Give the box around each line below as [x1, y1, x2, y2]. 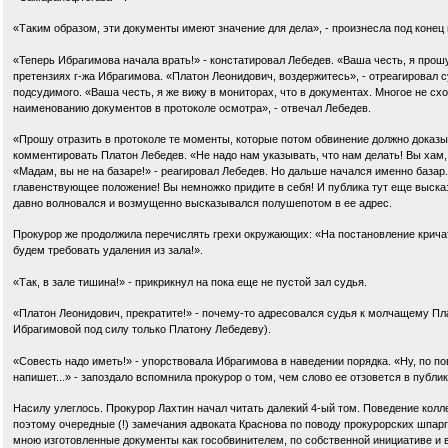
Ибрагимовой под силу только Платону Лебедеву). [13, 323, 271, 336]
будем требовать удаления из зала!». [13, 244, 203, 257]
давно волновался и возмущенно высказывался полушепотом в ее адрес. [13, 196, 392, 209]
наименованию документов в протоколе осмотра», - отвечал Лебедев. [13, 101, 371, 114]
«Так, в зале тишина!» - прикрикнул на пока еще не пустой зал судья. [13, 275, 367, 288]
